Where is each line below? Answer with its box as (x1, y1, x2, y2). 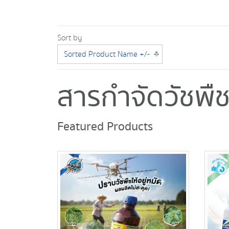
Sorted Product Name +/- (64, 49, 150, 60)
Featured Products (57, 118, 153, 136)
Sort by (57, 32, 82, 43)
